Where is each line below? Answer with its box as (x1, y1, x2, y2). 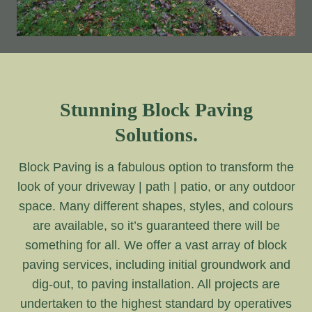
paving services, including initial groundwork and (22, 258, 290, 272)
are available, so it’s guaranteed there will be (32, 219, 280, 233)
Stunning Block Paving (59, 99, 253, 121)
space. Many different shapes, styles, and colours (19, 199, 293, 214)
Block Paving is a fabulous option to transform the (18, 160, 294, 175)
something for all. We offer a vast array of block (25, 238, 287, 253)
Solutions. (114, 124, 198, 146)
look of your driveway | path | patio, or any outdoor (17, 180, 295, 194)
